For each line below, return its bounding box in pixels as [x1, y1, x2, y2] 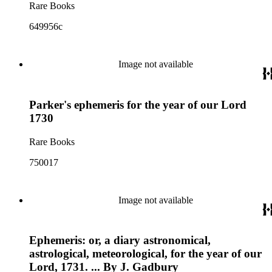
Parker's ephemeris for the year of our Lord [29, 98, 246, 111]
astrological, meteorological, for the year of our [29, 247, 262, 260]
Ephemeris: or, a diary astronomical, [29, 234, 211, 247]
